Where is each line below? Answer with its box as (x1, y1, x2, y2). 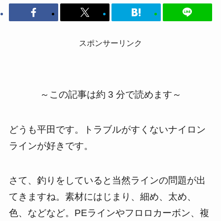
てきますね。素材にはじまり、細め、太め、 (8, 191, 196, 202)
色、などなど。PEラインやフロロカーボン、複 (8, 208, 209, 219)
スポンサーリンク (79, 38, 142, 47)
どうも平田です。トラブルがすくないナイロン (8, 124, 206, 135)
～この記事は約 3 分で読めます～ (39, 89, 182, 100)
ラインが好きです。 (8, 140, 93, 151)
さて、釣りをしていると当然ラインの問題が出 (8, 175, 206, 186)
